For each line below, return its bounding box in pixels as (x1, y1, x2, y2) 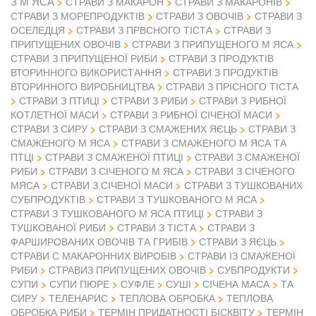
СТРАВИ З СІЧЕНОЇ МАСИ (51, 178, 173, 193)
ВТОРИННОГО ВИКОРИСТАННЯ (11, 65, 162, 80)
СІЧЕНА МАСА (202, 276, 269, 291)
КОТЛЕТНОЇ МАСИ (11, 107, 99, 122)
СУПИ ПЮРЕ (49, 276, 109, 291)
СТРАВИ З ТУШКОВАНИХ (184, 178, 303, 193)
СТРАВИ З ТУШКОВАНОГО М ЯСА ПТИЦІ (11, 206, 204, 221)
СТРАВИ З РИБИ (111, 93, 188, 108)
